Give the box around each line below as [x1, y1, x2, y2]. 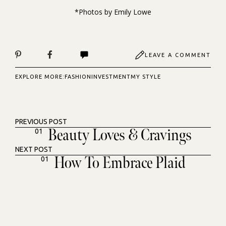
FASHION [65, 74, 91, 80]
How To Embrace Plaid [53, 153, 186, 173]
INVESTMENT [91, 74, 131, 80]
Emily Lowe [114, 7, 151, 17]
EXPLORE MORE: [15, 74, 65, 80]
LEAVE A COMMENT [144, 52, 211, 58]
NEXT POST [15, 145, 52, 153]
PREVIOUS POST [15, 118, 67, 126]
